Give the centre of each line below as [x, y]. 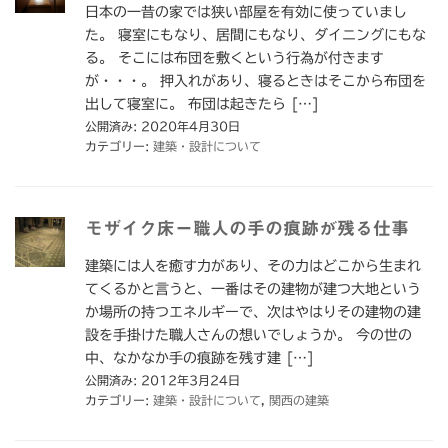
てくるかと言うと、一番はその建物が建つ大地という [253, 289]
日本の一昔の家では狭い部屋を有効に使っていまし [246, 12]
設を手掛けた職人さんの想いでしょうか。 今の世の [248, 335]
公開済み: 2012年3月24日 [162, 380]
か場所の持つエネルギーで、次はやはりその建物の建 [253, 312]
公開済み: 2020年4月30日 [162, 126]
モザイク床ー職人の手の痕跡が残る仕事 [247, 228]
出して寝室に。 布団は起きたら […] [202, 104]
